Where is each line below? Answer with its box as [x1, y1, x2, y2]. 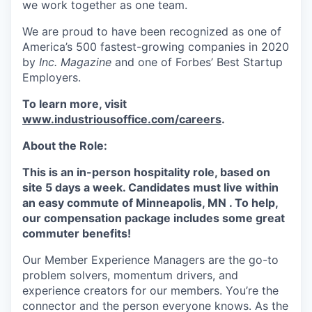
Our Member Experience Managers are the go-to [22, 253, 279, 267]
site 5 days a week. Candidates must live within [22, 180, 279, 194]
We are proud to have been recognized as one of [22, 24, 281, 38]
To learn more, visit [22, 97, 127, 111]
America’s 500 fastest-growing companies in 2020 [22, 40, 289, 54]
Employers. [22, 70, 81, 84]
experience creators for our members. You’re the [22, 283, 279, 297]
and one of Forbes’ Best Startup [111, 55, 283, 69]
